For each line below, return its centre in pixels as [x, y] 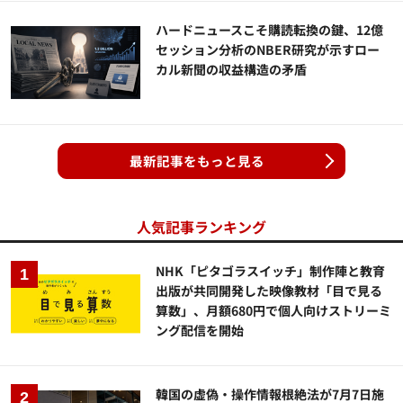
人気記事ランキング [201, 226]
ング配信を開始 [200, 330]
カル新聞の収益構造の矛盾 [232, 69]
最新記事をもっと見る [197, 160]
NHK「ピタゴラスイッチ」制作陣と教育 [271, 270]
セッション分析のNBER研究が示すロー [268, 49]
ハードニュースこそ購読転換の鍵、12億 [270, 29]
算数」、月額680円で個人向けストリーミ [274, 310]
